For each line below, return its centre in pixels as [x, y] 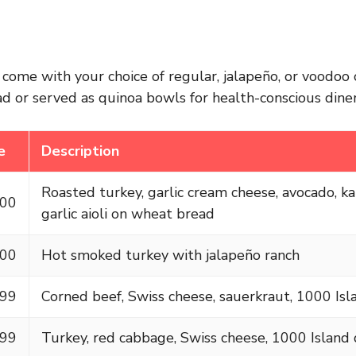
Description [80, 151]
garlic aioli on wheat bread [128, 213]
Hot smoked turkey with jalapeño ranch [170, 255]
